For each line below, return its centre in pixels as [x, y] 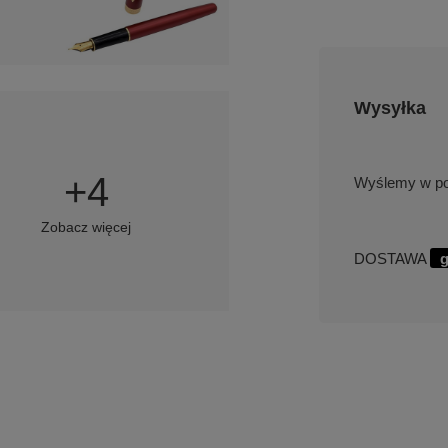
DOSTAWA [392, 259]
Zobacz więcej [86, 226]
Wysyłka [390, 108]
